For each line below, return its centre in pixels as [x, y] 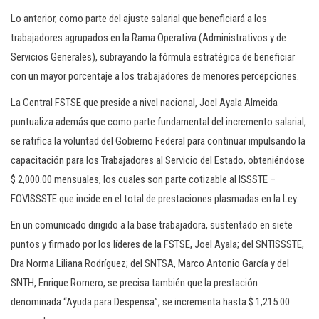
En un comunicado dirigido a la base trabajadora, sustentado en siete [152, 225]
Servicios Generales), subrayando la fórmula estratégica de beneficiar [153, 57]
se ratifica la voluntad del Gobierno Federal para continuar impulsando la [158, 141]
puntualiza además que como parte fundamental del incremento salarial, [158, 122]
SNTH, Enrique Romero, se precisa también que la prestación [134, 283]
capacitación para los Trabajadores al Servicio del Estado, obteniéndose [158, 160]
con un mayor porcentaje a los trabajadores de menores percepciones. [155, 76]
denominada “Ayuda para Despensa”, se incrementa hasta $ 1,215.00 [150, 302]
